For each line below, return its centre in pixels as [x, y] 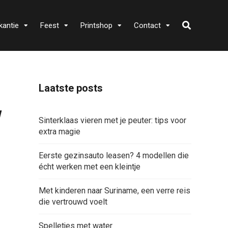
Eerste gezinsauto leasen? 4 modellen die [114, 155]
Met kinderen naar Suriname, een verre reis [115, 191]
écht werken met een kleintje [90, 167]
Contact [147, 25]
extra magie [60, 132]
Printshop [96, 25]
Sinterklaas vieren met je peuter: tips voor [112, 120]
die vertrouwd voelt [73, 202]
